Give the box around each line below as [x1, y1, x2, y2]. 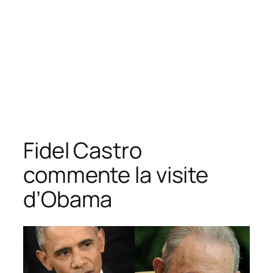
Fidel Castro [23, 135, 142, 165]
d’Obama [23, 183, 113, 214]
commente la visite [23, 159, 209, 190]
